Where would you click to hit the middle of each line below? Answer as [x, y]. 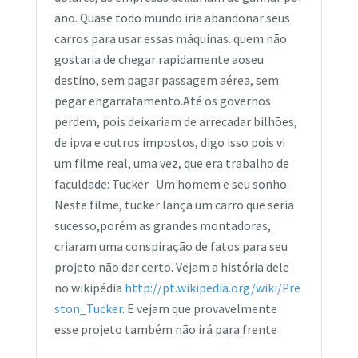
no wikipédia [90, 288]
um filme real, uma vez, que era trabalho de [172, 163]
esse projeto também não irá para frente [166, 329]
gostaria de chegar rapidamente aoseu [159, 59]
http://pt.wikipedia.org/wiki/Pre [213, 288]
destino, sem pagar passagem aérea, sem [167, 80]
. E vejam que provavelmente [200, 308]
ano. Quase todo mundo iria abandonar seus [173, 18]
